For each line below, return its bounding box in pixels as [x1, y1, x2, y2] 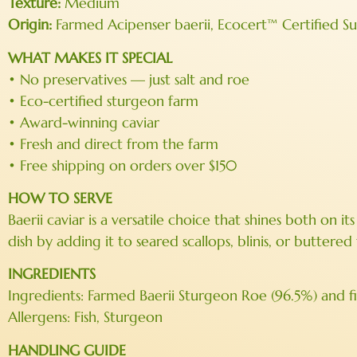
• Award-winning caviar [8, 112, 159, 131]
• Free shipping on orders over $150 [8, 155, 237, 175]
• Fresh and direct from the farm [8, 134, 218, 153]
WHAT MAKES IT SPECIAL [8, 48, 172, 67]
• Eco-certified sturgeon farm [8, 91, 198, 110]
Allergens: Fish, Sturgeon [8, 308, 163, 327]
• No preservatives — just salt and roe [8, 69, 249, 88]
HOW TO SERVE [8, 188, 112, 207]
